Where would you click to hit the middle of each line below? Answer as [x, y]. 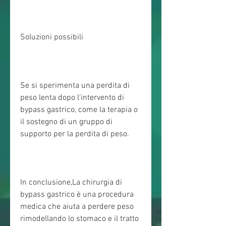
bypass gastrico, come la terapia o [79, 110]
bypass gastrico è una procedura [77, 195]
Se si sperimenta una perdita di [75, 86]
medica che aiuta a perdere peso [77, 207]
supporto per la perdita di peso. [75, 134]
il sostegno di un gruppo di [66, 122]
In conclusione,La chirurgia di [71, 183]
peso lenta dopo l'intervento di [72, 98]
